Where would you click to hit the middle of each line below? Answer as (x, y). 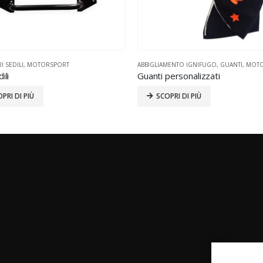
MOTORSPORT (48, 65)
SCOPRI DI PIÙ (179, 96)
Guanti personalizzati (179, 76)
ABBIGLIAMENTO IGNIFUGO (177, 65)
